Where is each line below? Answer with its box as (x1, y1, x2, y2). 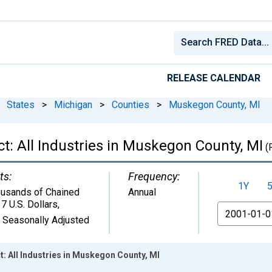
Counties (112, 98, 149, 110)
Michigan (54, 98, 92, 110)
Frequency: (128, 169, 180, 183)
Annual (128, 186, 156, 198)
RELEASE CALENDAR (167, 72, 260, 84)
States (7, 98, 35, 110)
